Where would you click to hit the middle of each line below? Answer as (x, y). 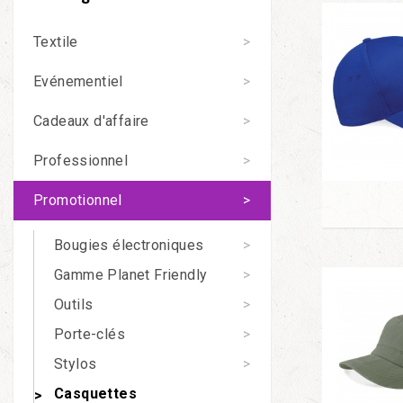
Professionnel (81, 161)
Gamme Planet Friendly (131, 274)
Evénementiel (78, 81)
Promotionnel (78, 200)
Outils (74, 304)
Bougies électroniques (129, 245)
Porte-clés (90, 334)
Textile (56, 42)
